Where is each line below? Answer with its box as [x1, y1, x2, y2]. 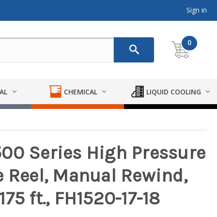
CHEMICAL [63, 87, 97, 96]
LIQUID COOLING [146, 87, 201, 96]
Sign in [186, 5, 207, 15]
